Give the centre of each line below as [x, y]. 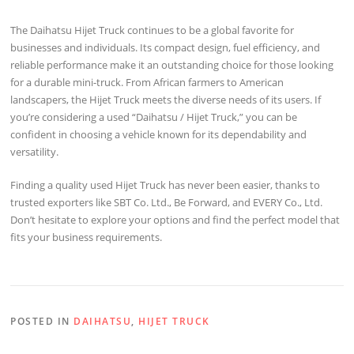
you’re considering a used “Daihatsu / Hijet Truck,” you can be [154, 117]
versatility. [35, 152]
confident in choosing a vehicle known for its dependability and [159, 135]
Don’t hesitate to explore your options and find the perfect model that [175, 220]
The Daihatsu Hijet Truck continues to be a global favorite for [153, 30]
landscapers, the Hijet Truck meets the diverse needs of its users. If [166, 100]
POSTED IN [42, 321]
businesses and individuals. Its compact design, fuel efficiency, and [166, 48]
